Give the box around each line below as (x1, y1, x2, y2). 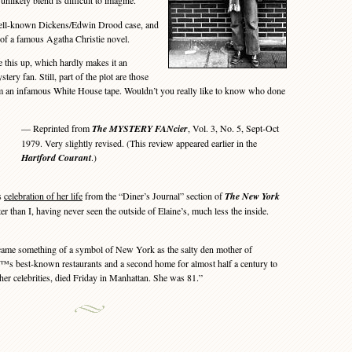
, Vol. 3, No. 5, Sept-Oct (188, 122, 279, 134)
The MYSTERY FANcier (92, 122, 188, 135)
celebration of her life (4, 189, 82, 202)
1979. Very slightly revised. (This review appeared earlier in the (21, 137, 257, 149)
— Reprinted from (21, 122, 92, 134)
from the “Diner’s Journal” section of (82, 189, 225, 202)
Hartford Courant (21, 151, 91, 164)
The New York (225, 189, 280, 203)
